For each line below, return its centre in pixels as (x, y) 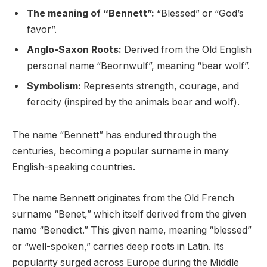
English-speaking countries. (74, 167)
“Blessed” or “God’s (199, 13)
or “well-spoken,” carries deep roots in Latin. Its (118, 246)
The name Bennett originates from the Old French (123, 198)
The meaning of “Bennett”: (91, 13)
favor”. (42, 29)
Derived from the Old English (187, 49)
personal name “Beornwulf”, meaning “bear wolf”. (138, 66)
